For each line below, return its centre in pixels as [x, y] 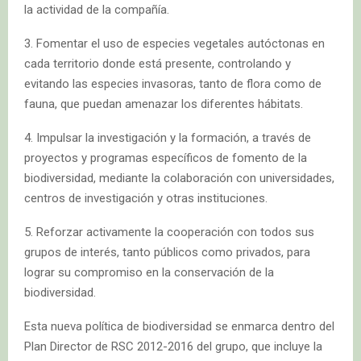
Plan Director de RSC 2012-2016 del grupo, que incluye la [173, 347]
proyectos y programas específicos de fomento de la [166, 158]
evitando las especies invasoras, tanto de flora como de [173, 84]
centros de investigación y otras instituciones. [146, 199]
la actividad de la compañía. [97, 10]
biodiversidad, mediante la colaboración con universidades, [179, 178]
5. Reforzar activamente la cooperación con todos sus [169, 232]
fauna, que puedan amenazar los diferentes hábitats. [164, 104]
